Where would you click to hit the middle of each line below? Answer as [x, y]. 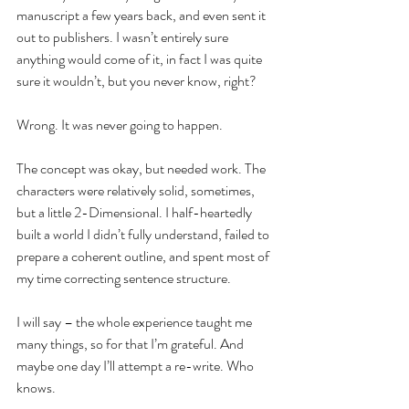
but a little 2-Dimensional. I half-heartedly [136, 212]
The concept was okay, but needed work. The [142, 168]
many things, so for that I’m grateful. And [131, 343]
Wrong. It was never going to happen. [120, 124]
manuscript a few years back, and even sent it [142, 15]
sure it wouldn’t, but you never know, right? [136, 80]
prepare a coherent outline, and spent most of [144, 256]
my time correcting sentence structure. [124, 278]
